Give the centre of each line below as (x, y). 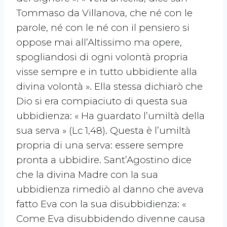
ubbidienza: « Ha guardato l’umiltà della (110, 116)
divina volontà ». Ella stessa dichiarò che (109, 87)
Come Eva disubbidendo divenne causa (111, 219)
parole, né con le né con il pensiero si (103, 28)
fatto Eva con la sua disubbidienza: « (101, 204)
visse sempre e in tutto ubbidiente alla (107, 72)
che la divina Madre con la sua (87, 175)
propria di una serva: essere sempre (100, 145)
